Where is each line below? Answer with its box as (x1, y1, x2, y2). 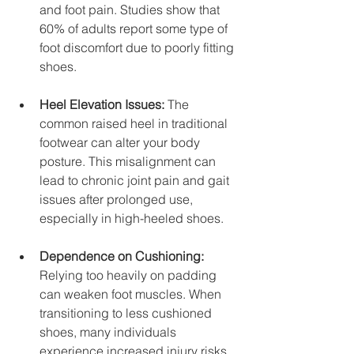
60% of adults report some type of (40, 20, 231, 36)
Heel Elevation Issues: (40, 96, 164, 112)
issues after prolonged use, (40, 190, 196, 207)
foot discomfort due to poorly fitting (40, 39, 237, 55)
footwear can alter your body (40, 134, 203, 150)
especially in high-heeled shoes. (40, 209, 224, 226)
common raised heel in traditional (40, 115, 231, 131)
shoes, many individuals (40, 323, 179, 340)
